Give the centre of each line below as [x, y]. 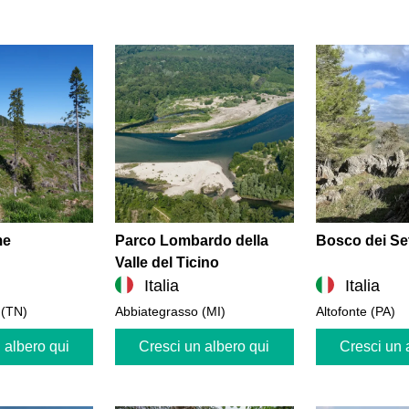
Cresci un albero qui [204, 346]
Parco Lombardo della [192, 240]
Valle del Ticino [168, 262]
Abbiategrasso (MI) [171, 311]
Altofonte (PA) [355, 311]
